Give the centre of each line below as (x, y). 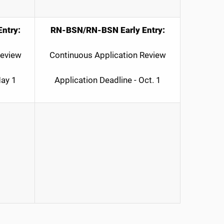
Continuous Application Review (107, 55)
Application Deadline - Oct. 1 (107, 80)
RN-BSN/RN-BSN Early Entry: (107, 30)
